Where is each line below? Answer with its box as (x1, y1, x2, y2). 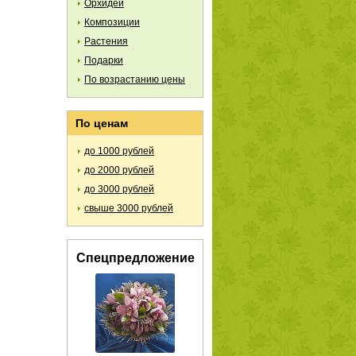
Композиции (84, 17, 140, 28)
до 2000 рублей (84, 164, 154, 176)
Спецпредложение (75, 251, 195, 265)
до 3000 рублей (84, 184, 154, 195)
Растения (84, 36, 128, 47)
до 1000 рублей (84, 145, 154, 157)
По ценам (75, 117, 128, 130)
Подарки (84, 55, 123, 66)
